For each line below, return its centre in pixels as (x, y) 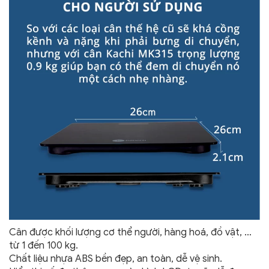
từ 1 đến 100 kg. (44, 246)
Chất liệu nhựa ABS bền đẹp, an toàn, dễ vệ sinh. (116, 259)
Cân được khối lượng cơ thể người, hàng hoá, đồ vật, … (130, 233)
